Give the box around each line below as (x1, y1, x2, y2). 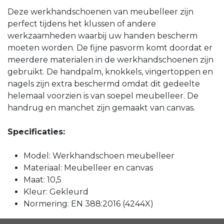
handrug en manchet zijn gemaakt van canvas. (7, 103, 195, 113)
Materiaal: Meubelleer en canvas (23, 163, 153, 173)
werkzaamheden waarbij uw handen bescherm (7, 31, 197, 41)
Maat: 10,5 (23, 175, 61, 185)
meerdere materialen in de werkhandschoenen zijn (7, 55, 213, 65)
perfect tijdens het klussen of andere (7, 19, 156, 29)
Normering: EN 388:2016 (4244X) (23, 199, 153, 209)
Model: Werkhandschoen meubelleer (23, 151, 174, 161)
